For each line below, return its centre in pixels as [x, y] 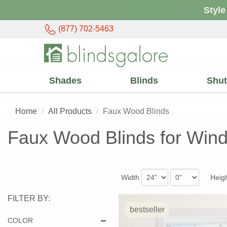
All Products [70, 111]
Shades [65, 81]
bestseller [147, 210]
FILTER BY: [29, 198]
